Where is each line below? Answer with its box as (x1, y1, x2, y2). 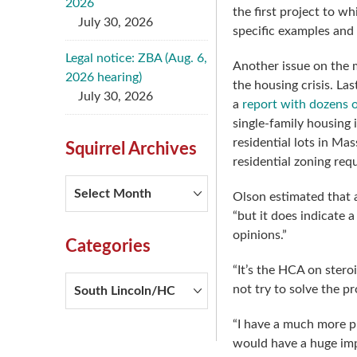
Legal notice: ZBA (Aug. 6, (65, 51, 207, 65)
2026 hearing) (65, 70, 142, 84)
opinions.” (233, 229, 287, 241)
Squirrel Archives (65, 139, 197, 158)
